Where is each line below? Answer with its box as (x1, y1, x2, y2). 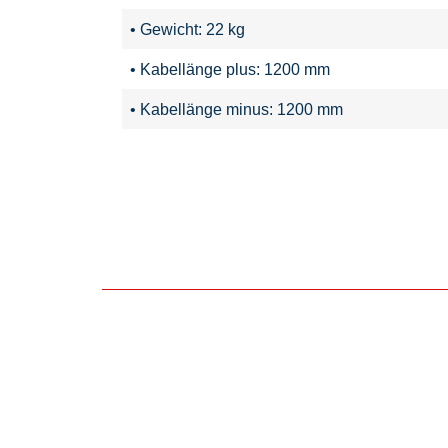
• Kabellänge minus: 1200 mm (130, 99, 343, 118)
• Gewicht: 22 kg (130, 19, 245, 38)
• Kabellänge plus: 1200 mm (130, 59, 330, 78)
